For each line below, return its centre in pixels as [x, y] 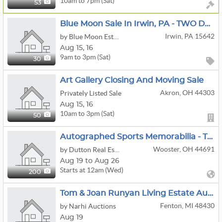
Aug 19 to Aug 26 [90, 161]
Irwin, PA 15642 [190, 36]
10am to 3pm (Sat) [87, 113]
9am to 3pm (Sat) [85, 57]
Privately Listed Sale [91, 93]
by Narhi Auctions [88, 206]
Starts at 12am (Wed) [92, 170]
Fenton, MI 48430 [187, 206]
